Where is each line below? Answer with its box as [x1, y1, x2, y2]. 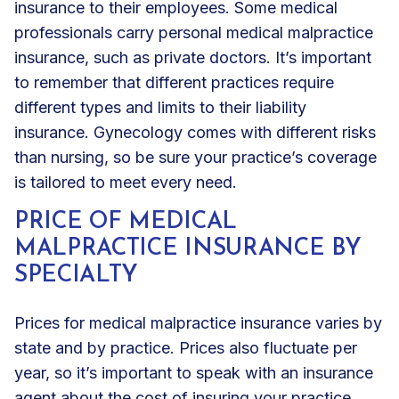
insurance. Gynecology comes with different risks [14, 122, 376, 142]
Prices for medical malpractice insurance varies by [14, 313, 382, 332]
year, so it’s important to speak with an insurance [14, 362, 373, 382]
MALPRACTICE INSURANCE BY [14, 236, 362, 261]
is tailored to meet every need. [14, 172, 237, 191]
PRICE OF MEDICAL [14, 209, 237, 234]
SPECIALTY [14, 263, 139, 288]
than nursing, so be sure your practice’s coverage [14, 147, 377, 167]
